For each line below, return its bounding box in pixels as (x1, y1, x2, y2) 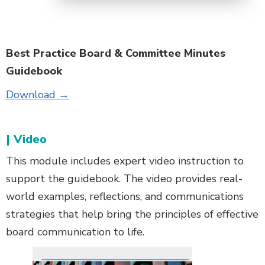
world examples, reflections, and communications (6, 189, 244, 204)
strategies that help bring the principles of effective (6, 207, 258, 222)
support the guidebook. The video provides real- (6, 172, 243, 186)
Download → (6, 88, 69, 102)
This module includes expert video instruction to (6, 154, 244, 169)
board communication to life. (6, 225, 147, 240)
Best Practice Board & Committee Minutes (6, 46, 225, 61)
